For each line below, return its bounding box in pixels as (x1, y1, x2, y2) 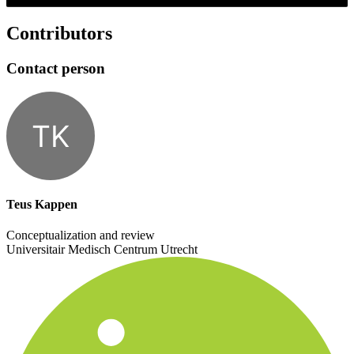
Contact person (6, 59, 105, 77)
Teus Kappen (6, 197, 77, 211)
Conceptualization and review (6, 228, 155, 242)
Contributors (6, 22, 112, 43)
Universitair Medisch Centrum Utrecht (6, 242, 198, 256)
